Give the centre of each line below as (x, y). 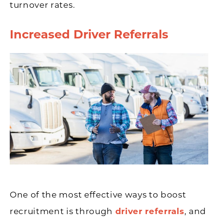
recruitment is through (63, 211)
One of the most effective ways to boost (98, 195)
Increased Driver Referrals (89, 34)
